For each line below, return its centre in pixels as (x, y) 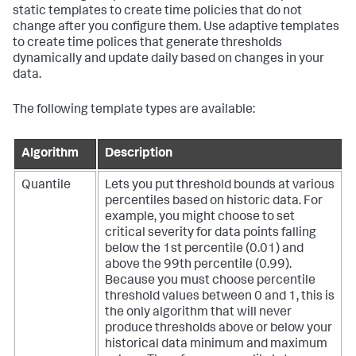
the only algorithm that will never (198, 313)
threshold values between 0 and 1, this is (220, 298)
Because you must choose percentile (210, 282)
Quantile (46, 186)
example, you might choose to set (200, 218)
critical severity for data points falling (211, 234)
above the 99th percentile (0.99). (198, 266)
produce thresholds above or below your (219, 329)
